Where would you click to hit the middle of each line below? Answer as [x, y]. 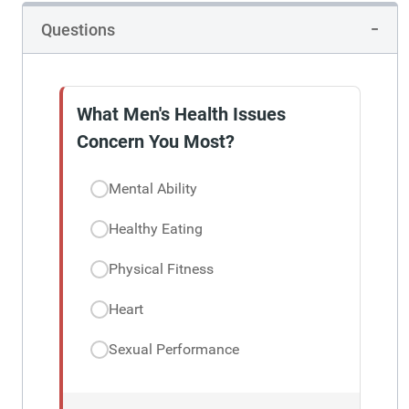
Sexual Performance [174, 350]
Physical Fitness [161, 269]
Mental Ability [153, 189]
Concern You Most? [156, 142]
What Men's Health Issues [181, 115]
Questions [78, 30]
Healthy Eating [156, 229]
